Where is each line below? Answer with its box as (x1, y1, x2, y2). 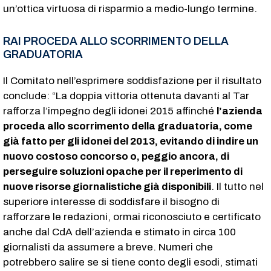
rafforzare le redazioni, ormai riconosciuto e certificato (3, 211, 261, 223)
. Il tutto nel (211, 180, 264, 192)
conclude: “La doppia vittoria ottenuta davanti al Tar (3, 90, 249, 102)
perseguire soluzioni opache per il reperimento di (3, 165, 243, 177)
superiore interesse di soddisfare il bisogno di (3, 195, 220, 207)
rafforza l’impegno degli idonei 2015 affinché (3, 105, 217, 117)
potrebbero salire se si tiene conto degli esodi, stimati (3, 256, 258, 268)
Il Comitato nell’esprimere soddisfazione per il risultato (3, 74, 261, 87)
